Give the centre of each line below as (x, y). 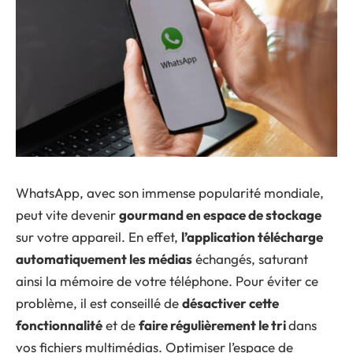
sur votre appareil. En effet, (98, 236)
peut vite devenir (67, 214)
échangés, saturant (250, 258)
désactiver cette (230, 303)
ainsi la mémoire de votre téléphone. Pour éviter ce (167, 281)
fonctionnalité (59, 325)
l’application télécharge (252, 236)
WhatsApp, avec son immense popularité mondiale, (170, 192)
